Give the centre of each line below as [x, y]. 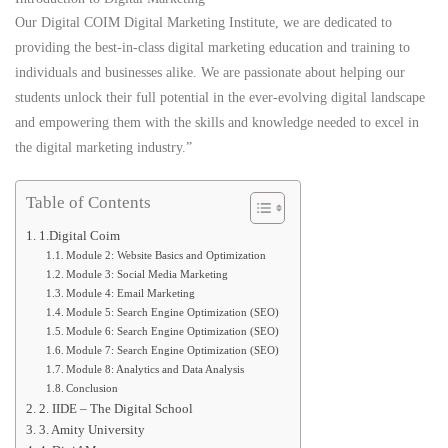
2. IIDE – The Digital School [115, 409]
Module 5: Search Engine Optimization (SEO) [173, 312]
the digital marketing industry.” [103, 148]
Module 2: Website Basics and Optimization [166, 255]
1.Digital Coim [79, 236]
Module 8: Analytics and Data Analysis [155, 369]
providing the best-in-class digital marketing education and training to [212, 48]
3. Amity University [91, 430]
